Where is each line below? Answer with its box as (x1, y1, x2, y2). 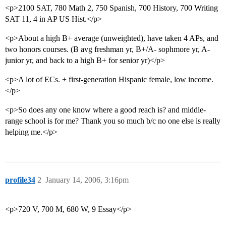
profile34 (5, 176, 35, 185)
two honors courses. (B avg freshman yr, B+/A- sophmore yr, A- (5, 45, 210, 54)
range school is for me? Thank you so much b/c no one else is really (5, 117, 220, 126)
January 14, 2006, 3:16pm (45, 176, 129, 185)
